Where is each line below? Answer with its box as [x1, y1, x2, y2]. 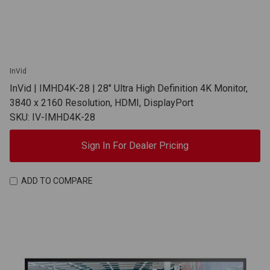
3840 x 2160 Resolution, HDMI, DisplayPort [10, 96, 193, 108]
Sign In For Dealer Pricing [81, 139, 189, 151]
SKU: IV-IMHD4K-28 [10, 111, 95, 123]
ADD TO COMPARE [20, 176, 93, 186]
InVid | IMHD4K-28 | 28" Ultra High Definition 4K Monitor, [10, 82, 248, 94]
